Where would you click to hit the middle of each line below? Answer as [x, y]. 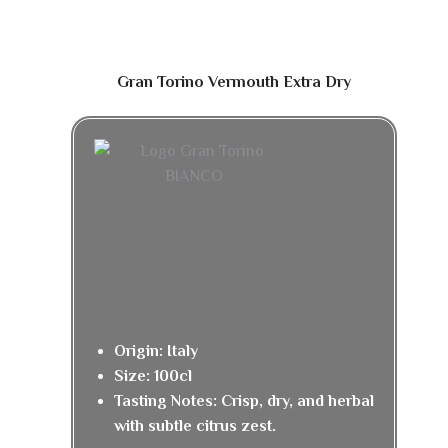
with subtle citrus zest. [195, 426]
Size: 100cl [153, 376]
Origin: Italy [156, 351]
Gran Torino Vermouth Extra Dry [234, 82]
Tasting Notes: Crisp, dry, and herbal [244, 401]
